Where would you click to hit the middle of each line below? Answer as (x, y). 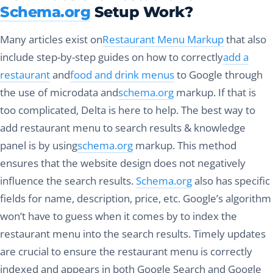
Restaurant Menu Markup (163, 40)
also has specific (231, 181)
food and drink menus (122, 75)
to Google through (218, 75)
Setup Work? (142, 12)
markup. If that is (215, 93)
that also (245, 40)
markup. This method (185, 146)
